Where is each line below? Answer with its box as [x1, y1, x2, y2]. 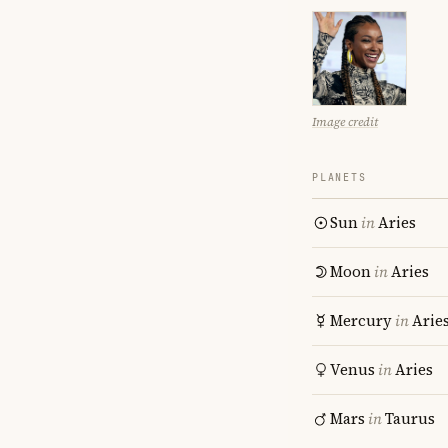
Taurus [385, 408, 435, 429]
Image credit [312, 114, 378, 130]
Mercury [330, 310, 392, 331]
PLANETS [312, 171, 367, 184]
